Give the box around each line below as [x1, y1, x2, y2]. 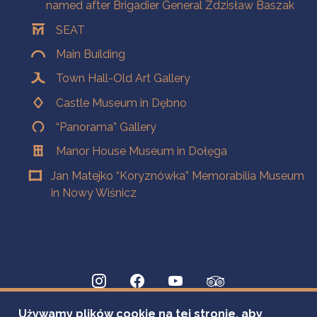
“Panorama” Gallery [56, 120, 157, 134]
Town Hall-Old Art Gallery [56, 71, 191, 86]
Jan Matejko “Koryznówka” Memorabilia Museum [50, 168, 304, 183]
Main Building [56, 47, 126, 61]
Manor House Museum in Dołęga [56, 144, 228, 158]
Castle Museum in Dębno [56, 96, 188, 110]
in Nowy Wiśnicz [50, 185, 137, 200]
